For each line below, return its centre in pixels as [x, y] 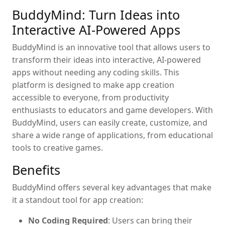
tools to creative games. [58, 147]
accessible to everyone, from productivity [90, 97]
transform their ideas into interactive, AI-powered [106, 60]
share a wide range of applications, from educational [113, 135]
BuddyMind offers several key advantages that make [112, 187]
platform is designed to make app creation [93, 85]
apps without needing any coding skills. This [96, 72]
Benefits [36, 170]
